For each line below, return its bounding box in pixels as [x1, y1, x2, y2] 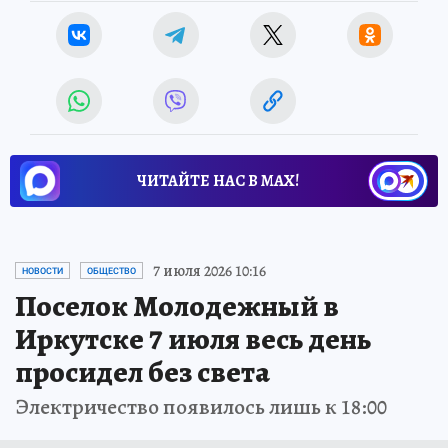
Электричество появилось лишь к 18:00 [15, 391, 387, 422]
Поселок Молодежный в [15, 285, 339, 326]
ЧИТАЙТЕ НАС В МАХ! [137, 169, 299, 192]
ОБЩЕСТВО [87, 265, 136, 276]
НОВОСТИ [22, 265, 63, 276]
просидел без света [15, 351, 270, 392]
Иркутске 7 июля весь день [15, 318, 371, 359]
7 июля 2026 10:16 [153, 259, 266, 282]
